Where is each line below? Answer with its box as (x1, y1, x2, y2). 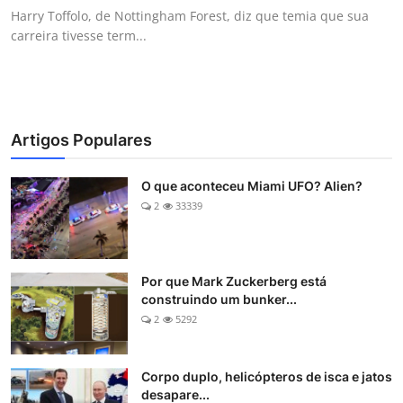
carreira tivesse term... (11, 27, 147, 45)
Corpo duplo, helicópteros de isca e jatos (141, 369, 392, 385)
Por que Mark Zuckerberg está (141, 273, 327, 290)
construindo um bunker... (141, 291, 297, 308)
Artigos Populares (11, 130, 152, 150)
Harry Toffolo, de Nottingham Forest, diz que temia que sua (11, 7, 369, 25)
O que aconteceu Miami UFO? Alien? (141, 178, 363, 194)
